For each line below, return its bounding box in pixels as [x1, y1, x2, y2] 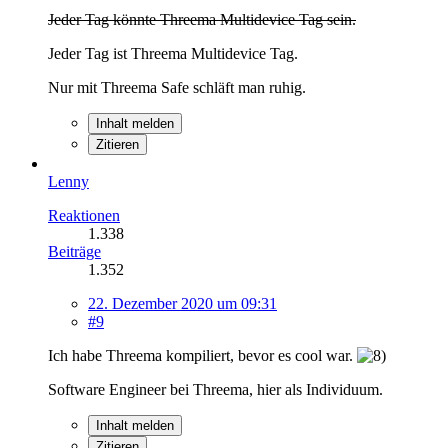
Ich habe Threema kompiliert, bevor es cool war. [48, 346, 357, 364]
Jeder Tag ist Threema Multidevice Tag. [48, 44, 298, 62]
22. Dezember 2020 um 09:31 [88, 294, 277, 312]
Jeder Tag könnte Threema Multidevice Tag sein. [48, 10, 356, 28]
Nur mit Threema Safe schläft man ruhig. [48, 78, 306, 96]
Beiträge [48, 242, 101, 260]
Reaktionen [48, 206, 120, 224]
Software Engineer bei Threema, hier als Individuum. [48, 380, 383, 398]
